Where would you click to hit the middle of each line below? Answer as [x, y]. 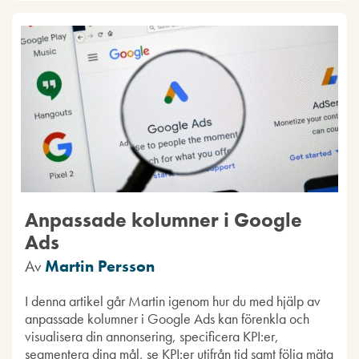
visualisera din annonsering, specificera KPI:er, [151, 337]
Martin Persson [99, 266]
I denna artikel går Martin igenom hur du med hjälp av [172, 301]
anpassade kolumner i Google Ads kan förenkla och [167, 319]
